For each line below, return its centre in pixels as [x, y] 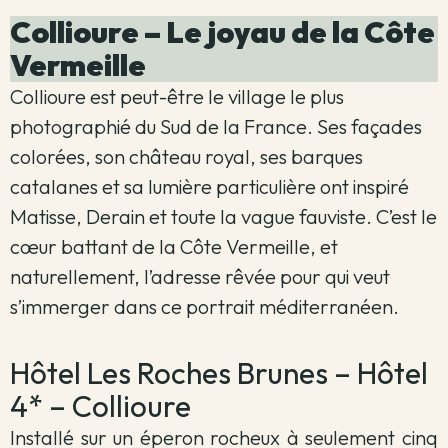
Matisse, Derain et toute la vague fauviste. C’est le [223, 217]
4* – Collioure [100, 405]
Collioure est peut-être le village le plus [177, 97]
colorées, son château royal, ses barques [186, 157]
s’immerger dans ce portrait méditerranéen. [206, 307]
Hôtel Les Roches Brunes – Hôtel [219, 372]
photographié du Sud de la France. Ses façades [216, 127]
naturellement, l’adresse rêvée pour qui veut [200, 277]
